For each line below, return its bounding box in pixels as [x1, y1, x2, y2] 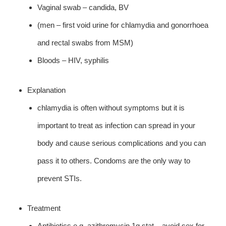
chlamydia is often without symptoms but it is [37, 103, 185, 112]
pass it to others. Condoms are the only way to [37, 156, 191, 165]
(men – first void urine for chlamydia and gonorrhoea [37, 20, 209, 29]
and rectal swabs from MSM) [37, 38, 134, 47]
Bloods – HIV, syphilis [37, 55, 109, 65]
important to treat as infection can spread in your [37, 121, 196, 130]
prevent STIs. [37, 174, 82, 183]
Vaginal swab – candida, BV [37, 3, 129, 12]
